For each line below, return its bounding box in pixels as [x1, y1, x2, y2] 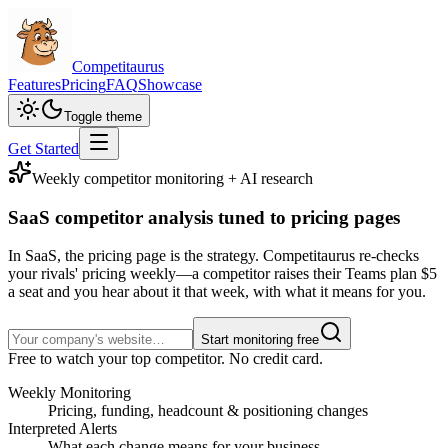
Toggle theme [64, 109, 142, 124]
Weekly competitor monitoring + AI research [32, 170, 313, 187]
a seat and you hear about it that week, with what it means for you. [8, 283, 426, 301]
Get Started [8, 140, 79, 157]
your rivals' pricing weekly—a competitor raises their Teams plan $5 [8, 265, 437, 283]
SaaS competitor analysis [8, 206, 213, 228]
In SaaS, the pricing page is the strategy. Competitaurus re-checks [8, 247, 419, 265]
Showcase [138, 76, 202, 93]
